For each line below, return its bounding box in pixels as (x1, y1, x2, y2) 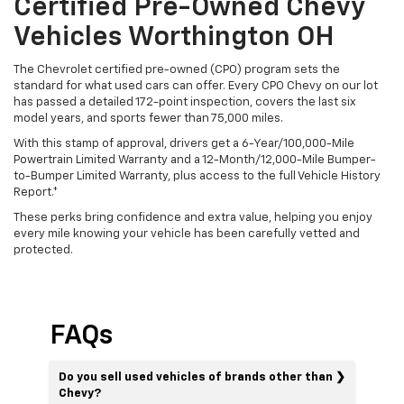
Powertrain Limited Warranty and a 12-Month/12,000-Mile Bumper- (14, 153, 376, 166)
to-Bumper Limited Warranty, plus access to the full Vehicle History (14, 170, 381, 182)
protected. (14, 243, 73, 256)
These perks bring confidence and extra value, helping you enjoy (14, 211, 372, 224)
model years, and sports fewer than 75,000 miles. (14, 112, 283, 124)
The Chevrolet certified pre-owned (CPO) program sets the (14, 63, 340, 76)
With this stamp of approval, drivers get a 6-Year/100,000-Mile (14, 137, 354, 150)
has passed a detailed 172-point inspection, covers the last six (14, 96, 356, 108)
